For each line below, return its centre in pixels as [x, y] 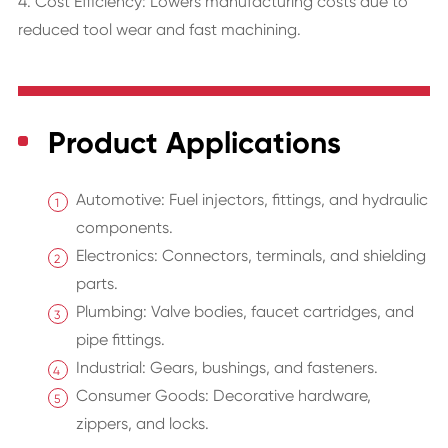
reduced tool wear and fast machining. [159, 30]
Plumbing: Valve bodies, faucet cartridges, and [244, 312]
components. [124, 228]
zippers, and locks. [142, 424]
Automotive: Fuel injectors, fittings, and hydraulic [251, 200]
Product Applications [194, 143]
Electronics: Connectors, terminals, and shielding [250, 256]
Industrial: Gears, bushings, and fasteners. [226, 368]
